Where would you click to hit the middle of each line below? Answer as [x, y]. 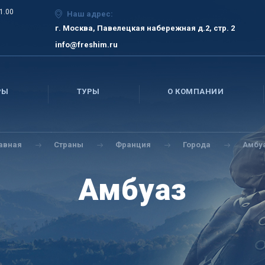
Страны [69, 145]
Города [197, 145]
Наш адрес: [90, 14]
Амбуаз [132, 190]
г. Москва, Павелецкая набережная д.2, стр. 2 [145, 28]
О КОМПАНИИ [196, 91]
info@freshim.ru [86, 45]
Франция [133, 145]
